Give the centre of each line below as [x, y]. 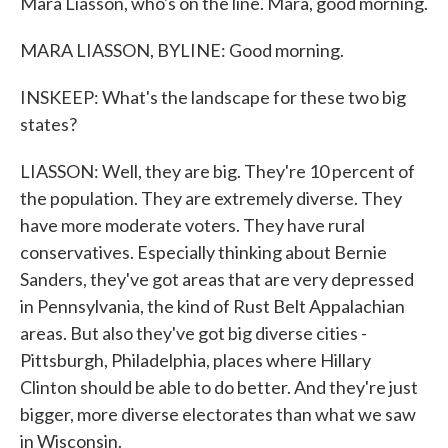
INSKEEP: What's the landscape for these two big [213, 97]
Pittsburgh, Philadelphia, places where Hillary [195, 360]
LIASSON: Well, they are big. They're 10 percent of [217, 171]
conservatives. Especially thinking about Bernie [203, 252]
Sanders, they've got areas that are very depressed [217, 279]
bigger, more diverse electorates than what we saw [218, 414]
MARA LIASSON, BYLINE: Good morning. [182, 50]
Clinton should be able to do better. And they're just [219, 387]
